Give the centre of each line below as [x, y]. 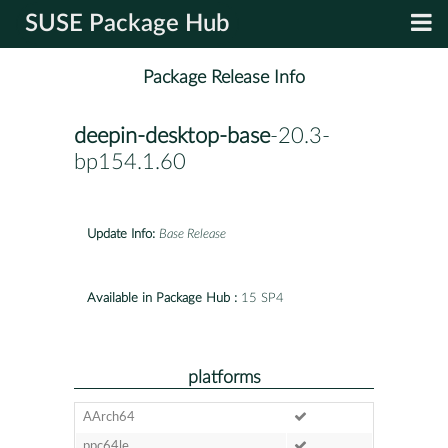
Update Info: [121, 234]
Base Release [192, 234]
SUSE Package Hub [127, 24]
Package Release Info [224, 78]
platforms [224, 377]
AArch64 [108, 417]
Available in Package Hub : [162, 298]
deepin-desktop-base [172, 136]
